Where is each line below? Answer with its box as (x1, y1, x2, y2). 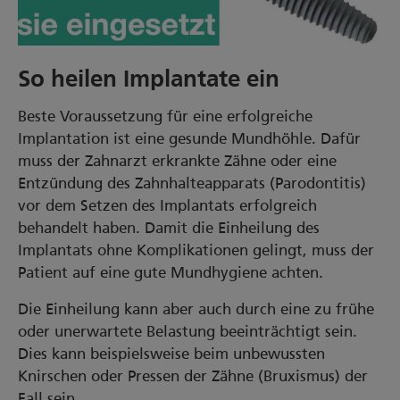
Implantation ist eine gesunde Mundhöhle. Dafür (18, 129, 361, 147)
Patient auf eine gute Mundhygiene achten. (18, 263, 323, 281)
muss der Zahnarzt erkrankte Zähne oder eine (18, 152, 337, 170)
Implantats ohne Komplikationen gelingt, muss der (18, 241, 374, 259)
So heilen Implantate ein (18, 69, 279, 92)
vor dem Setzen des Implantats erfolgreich (18, 196, 317, 214)
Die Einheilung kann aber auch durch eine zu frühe (18, 300, 374, 318)
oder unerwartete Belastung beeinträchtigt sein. (18, 322, 357, 340)
